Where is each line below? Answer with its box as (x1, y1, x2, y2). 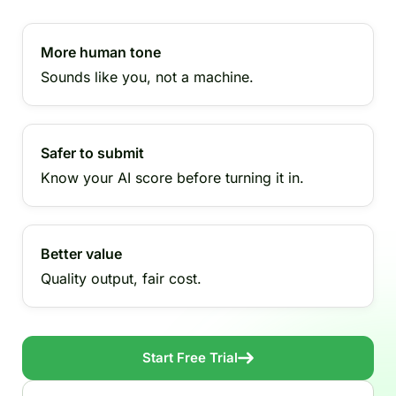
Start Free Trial (142, 349, 238, 366)
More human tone (41, 43, 161, 61)
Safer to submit (41, 144, 144, 162)
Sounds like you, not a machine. (41, 68, 254, 86)
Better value (41, 245, 122, 263)
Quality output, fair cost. (41, 270, 202, 287)
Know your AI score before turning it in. (41, 169, 304, 187)
